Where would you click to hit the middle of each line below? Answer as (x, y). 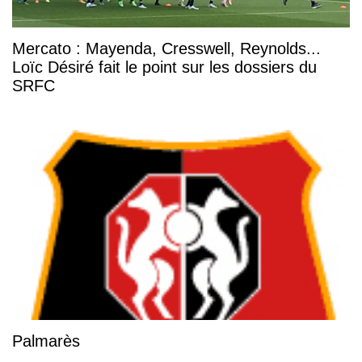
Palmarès (46, 341)
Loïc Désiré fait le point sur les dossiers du (164, 67)
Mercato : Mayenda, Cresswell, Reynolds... (166, 48)
